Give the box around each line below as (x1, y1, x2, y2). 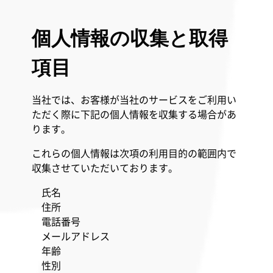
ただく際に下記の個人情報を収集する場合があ (31, 107, 236, 121)
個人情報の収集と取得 (31, 27, 228, 50)
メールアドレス (31, 229, 119, 243)
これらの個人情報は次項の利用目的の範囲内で (31, 146, 236, 160)
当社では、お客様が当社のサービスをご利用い (31, 92, 236, 107)
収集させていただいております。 (31, 160, 178, 175)
